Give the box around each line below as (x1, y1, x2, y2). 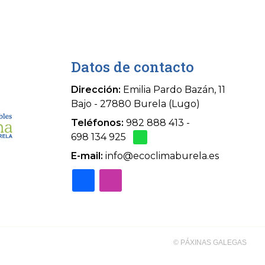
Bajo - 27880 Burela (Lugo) (71, 98, 201, 109)
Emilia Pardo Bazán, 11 (123, 83, 226, 95)
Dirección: (71, 83, 121, 95)
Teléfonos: (71, 117, 124, 128)
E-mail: (71, 150, 104, 162)
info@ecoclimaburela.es (105, 150, 219, 162)
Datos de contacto (71, 57, 195, 76)
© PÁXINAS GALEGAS (173, 238, 247, 247)
